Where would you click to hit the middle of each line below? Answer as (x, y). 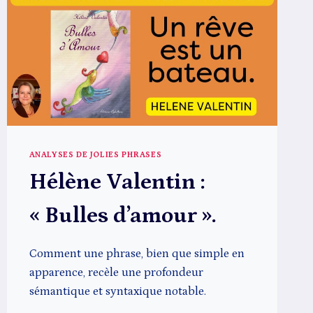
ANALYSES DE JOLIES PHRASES (95, 155)
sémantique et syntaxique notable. (117, 292)
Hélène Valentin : (117, 183)
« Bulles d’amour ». (122, 216)
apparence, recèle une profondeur (116, 273)
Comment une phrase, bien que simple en (137, 254)
